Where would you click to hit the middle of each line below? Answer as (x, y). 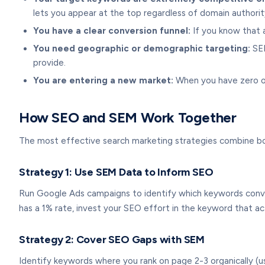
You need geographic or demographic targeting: (142, 49)
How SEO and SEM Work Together (128, 117)
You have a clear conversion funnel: (112, 31)
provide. (49, 63)
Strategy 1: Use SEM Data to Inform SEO (116, 172)
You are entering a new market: (103, 80)
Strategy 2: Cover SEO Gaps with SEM (112, 240)
